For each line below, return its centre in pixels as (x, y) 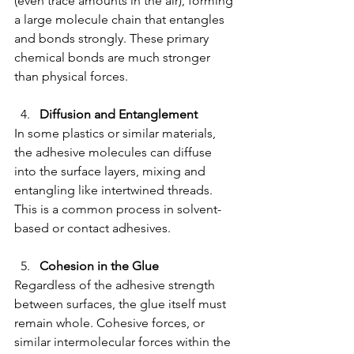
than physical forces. (71, 77)
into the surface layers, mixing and (111, 171)
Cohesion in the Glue (99, 266)
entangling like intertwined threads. (115, 190)
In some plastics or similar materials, (117, 134)
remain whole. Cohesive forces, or (111, 323)
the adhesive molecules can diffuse (115, 153)
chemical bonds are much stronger (114, 58)
